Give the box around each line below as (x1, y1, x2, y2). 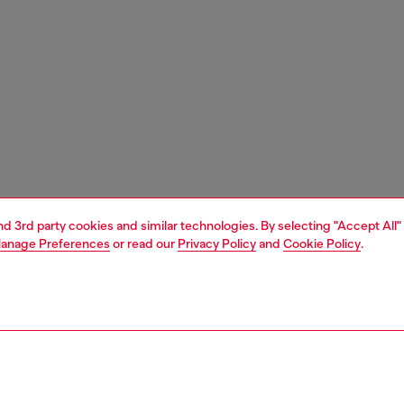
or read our (110, 236, 178, 251)
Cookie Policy (283, 236, 361, 251)
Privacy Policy (178, 236, 256, 251)
